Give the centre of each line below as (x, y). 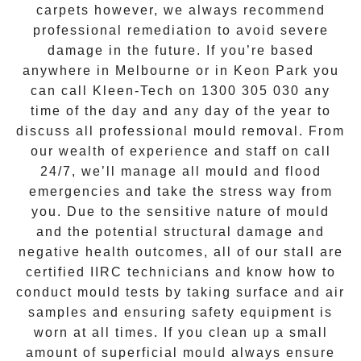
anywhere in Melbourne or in (128, 70)
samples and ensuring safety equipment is (180, 312)
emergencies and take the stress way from (180, 191)
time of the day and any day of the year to (180, 110)
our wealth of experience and (138, 151)
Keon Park (271, 70)
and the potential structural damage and (180, 231)
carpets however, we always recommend (180, 10)
